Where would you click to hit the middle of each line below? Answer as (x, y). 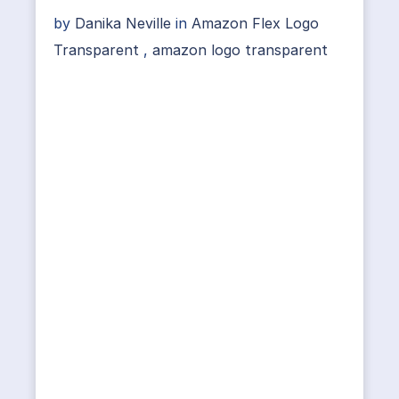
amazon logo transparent (240, 50)
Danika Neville (125, 24)
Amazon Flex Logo (255, 24)
